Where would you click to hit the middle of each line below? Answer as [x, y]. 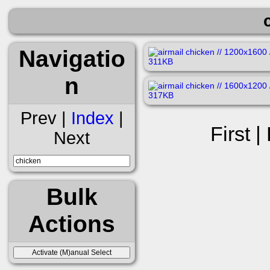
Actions [72, 223]
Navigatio [72, 58]
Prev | [46, 118]
